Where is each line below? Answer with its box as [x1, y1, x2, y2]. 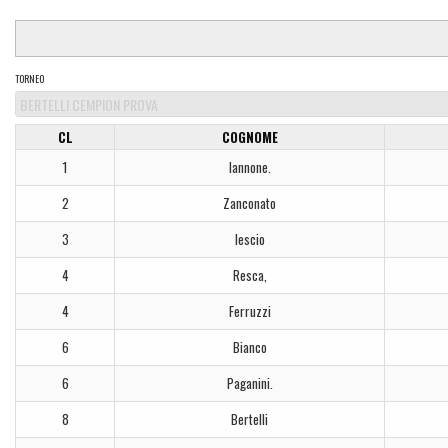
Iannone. [228, 157, 271, 177]
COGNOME [221, 127, 278, 147]
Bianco [232, 337, 267, 357]
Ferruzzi [228, 301, 271, 321]
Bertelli [231, 409, 268, 429]
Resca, [232, 265, 267, 285]
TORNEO [15, 71, 44, 86]
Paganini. [226, 373, 273, 393]
